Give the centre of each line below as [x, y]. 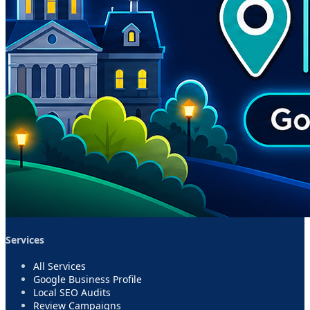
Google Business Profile [88, 279]
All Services [60, 266]
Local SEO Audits [72, 292]
